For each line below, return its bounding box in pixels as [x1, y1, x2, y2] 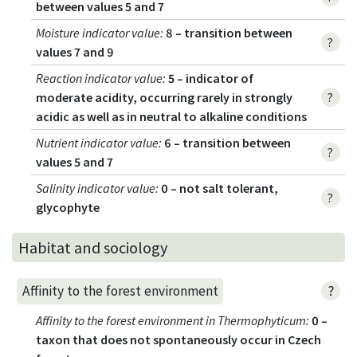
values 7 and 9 [36, 44, 115, 61]
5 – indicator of [168, 70, 254, 87]
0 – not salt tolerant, [161, 180, 279, 197]
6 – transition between [164, 135, 292, 151]
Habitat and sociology [18, 237, 167, 258]
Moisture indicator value [36, 25, 161, 41]
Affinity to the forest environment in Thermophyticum [36, 312, 307, 328]
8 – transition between [166, 25, 293, 41]
